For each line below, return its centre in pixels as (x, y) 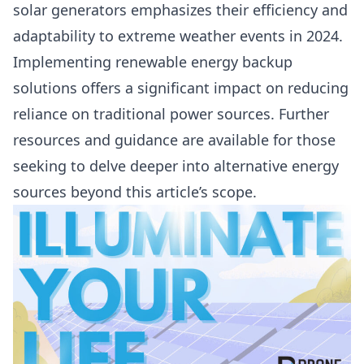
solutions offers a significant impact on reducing (181, 88)
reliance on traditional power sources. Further (171, 114)
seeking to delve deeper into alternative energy (176, 166)
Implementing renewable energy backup (153, 62)
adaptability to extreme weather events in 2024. (178, 36)
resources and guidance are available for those (174, 140)
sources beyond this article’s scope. (135, 192)
